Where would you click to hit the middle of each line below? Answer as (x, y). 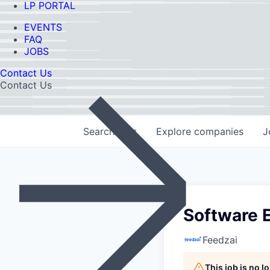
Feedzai (220, 240)
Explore (175, 131)
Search (100, 131)
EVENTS (43, 27)
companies (219, 131)
